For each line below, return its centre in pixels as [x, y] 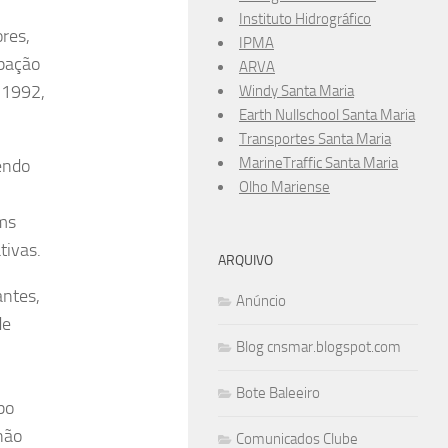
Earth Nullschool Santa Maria [327, 115]
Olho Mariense [284, 187]
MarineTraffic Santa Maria [318, 163]
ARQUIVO [245, 260]
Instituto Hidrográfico [305, 19]
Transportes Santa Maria [315, 139]
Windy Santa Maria [296, 91]
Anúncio [261, 301]
